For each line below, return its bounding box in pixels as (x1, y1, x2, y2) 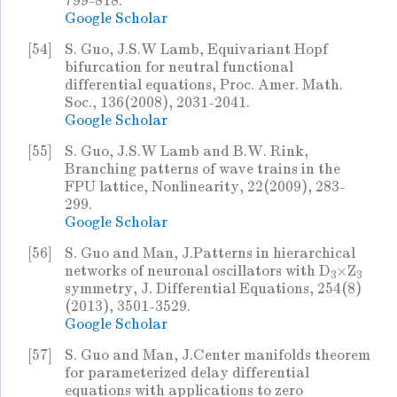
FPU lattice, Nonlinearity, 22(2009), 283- (65, 178, 346, 196)
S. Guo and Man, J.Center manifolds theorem (65, 346, 370, 364)
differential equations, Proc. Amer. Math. (65, 76, 343, 94)
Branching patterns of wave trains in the (65, 160, 340, 178)
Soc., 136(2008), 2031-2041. (65, 94, 250, 112)
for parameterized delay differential (65, 364, 309, 382)
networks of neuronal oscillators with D (65, 262, 331, 280)
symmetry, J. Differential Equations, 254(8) (65, 280, 362, 298)
